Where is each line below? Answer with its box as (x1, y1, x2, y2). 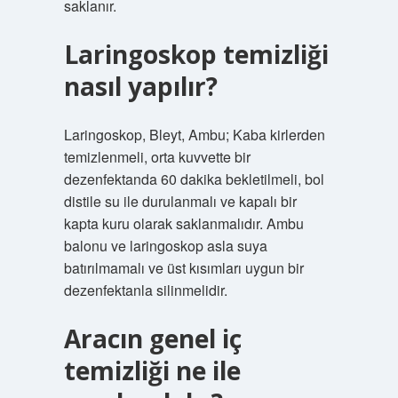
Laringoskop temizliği (63, 37, 329, 71)
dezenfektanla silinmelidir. (63, 280, 227, 300)
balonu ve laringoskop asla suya (63, 235, 267, 256)
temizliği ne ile (63, 354, 241, 387)
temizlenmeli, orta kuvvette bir (63, 147, 251, 167)
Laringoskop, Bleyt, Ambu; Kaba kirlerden (63, 124, 325, 145)
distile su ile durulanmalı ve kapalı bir (63, 191, 297, 211)
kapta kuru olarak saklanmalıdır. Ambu (63, 213, 304, 234)
